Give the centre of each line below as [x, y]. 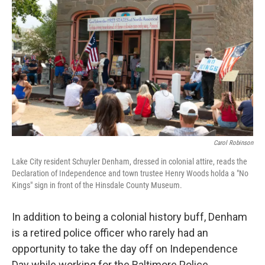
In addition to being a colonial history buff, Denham [130, 217]
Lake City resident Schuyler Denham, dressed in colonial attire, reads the [130, 162]
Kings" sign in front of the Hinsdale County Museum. [97, 185]
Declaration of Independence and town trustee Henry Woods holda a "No [130, 174]
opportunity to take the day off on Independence [125, 249]
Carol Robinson [233, 143]
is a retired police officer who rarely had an [110, 233]
